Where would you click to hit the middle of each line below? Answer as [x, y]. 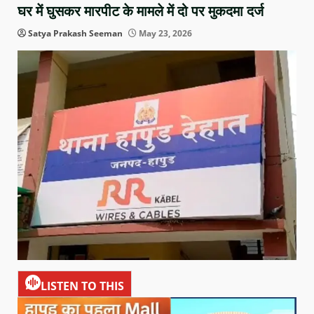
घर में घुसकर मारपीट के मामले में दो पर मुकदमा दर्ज [141, 12]
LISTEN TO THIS [82, 286]
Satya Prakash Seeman [75, 34]
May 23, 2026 [164, 34]
